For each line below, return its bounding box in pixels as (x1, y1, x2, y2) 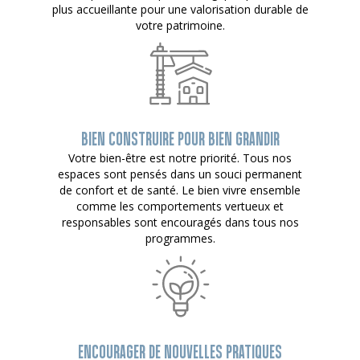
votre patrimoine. (135, 17, 225, 33)
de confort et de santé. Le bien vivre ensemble (59, 182, 301, 198)
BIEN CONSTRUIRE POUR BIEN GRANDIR (80, 129, 280, 149)
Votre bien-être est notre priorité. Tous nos (68, 149, 292, 166)
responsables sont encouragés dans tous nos (61, 214, 299, 230)
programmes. (145, 230, 215, 246)
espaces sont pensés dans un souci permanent (58, 166, 302, 182)
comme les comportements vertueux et (76, 198, 284, 214)
